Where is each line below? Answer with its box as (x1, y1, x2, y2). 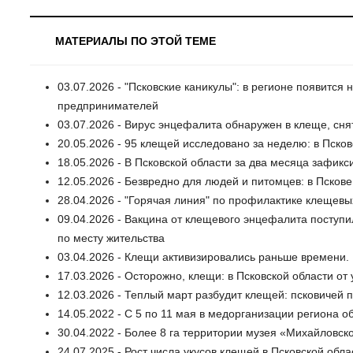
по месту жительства (58, 232, 165, 245)
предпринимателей (58, 99, 158, 113)
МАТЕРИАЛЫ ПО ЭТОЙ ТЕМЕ (55, 35, 216, 48)
